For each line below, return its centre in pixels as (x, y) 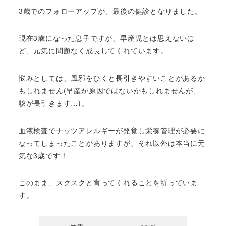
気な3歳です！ (43, 155)
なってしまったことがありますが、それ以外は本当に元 (112, 143)
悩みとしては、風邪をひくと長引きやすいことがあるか (112, 77)
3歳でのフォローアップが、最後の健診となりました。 (110, 11)
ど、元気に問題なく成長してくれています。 (93, 50)
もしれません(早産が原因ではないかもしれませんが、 (109, 90)
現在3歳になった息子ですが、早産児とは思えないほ (106, 38)
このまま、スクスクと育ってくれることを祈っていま (108, 182)
